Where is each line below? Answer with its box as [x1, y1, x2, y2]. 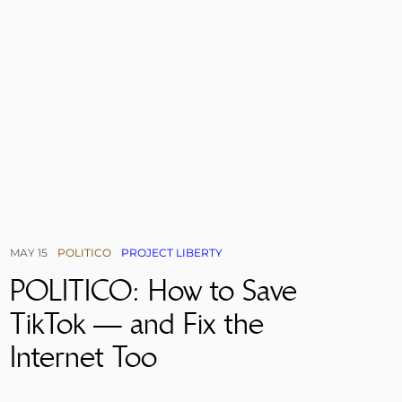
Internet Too [9, 339, 157, 375]
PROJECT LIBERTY [120, 246, 223, 260]
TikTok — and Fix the [9, 306, 264, 342]
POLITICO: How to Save [9, 273, 297, 309]
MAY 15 [9, 246, 48, 260]
